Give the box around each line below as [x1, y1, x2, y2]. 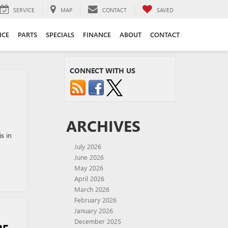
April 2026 [74, 174, 104, 183]
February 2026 [74, 195, 117, 204]
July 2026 [74, 142, 101, 151]
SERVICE [13, 6, 35, 14]
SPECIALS [45, 30, 74, 39]
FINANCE [82, 30, 111, 39]
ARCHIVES [66, 116, 140, 136]
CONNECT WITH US [70, 66, 135, 75]
